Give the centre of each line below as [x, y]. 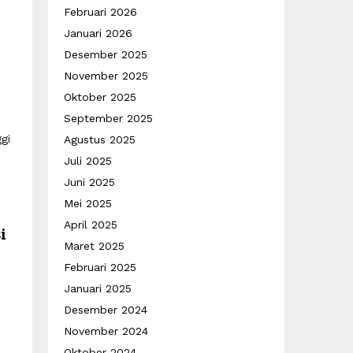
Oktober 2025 [100, 97]
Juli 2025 [88, 161]
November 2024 [106, 331]
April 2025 [91, 225]
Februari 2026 [100, 12]
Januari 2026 [98, 33]
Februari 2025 [100, 267]
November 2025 [106, 76]
